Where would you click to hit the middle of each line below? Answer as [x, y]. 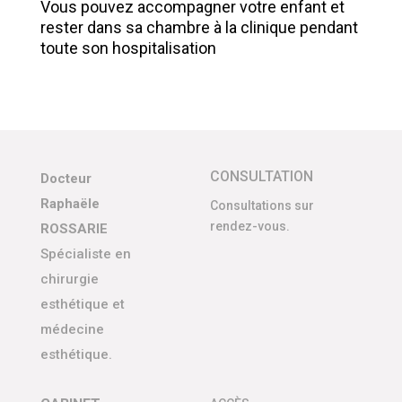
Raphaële [70, 204]
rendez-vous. [249, 226]
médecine [72, 329]
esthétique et [82, 304]
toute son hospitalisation [128, 48]
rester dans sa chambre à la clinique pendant [199, 27]
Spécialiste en [85, 254]
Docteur [66, 179]
